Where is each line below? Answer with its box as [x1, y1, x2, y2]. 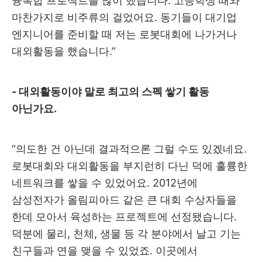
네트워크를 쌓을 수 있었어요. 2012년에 [12, 177, 198, 189]
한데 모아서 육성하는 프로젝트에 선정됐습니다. [12, 211, 237, 223]
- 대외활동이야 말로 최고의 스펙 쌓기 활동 [12, 85, 209, 98]
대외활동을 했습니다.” [12, 45, 116, 58]
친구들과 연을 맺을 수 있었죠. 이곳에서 [12, 244, 198, 257]
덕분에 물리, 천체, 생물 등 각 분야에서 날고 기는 [12, 227, 241, 240]
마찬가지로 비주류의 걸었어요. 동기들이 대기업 [12, 11, 237, 24]
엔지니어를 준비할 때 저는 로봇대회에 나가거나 [12, 28, 237, 41]
